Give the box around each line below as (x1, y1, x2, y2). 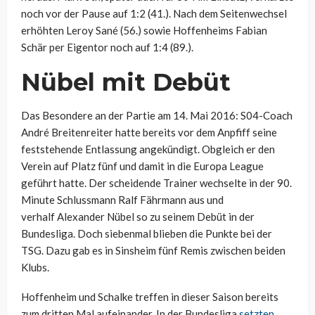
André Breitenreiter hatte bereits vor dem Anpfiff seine (21, 126, 277, 139)
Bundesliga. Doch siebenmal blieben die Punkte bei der (21, 227, 272, 240)
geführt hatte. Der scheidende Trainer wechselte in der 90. (21, 176, 292, 190)
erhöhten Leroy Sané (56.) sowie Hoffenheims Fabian (21, 24, 267, 37)
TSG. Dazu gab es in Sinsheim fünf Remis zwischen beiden (21, 244, 285, 257)
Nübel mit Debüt (21, 67, 231, 98)
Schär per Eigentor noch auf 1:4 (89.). (21, 41, 193, 54)
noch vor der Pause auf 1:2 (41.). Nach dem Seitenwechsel (21, 7, 287, 20)
